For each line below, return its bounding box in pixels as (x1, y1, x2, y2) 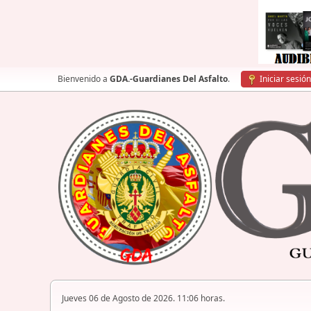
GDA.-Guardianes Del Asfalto (110, 73, 228, 85)
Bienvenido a (58, 73, 110, 85)
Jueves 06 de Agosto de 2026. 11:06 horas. (62, 292, 225, 305)
